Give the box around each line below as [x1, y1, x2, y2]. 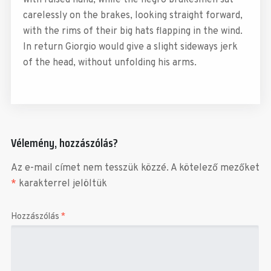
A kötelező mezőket [170, 162, 260, 174]
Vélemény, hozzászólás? [10, 132, 118, 152]
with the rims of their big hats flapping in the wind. [22, 25, 243, 38]
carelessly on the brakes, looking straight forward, [22, 9, 243, 22]
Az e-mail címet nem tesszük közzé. [10, 162, 169, 174]
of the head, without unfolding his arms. [22, 56, 197, 69]
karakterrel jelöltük [16, 177, 107, 190]
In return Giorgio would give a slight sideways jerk [22, 41, 238, 53]
